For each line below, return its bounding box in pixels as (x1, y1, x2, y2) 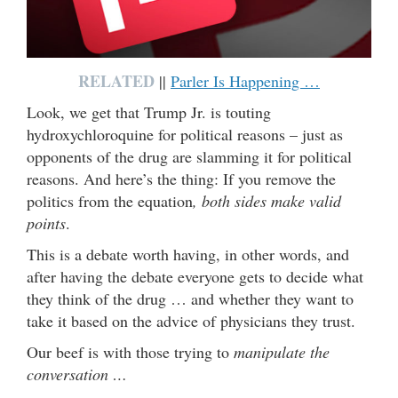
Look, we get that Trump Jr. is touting (27, 101, 271, 123)
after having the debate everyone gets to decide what (27, 266, 363, 288)
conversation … (27, 363, 127, 386)
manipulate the (234, 341, 330, 363)
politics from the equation (27, 190, 193, 212)
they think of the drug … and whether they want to (27, 288, 354, 310)
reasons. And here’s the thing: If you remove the (27, 168, 336, 190)
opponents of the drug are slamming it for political (27, 146, 352, 168)
